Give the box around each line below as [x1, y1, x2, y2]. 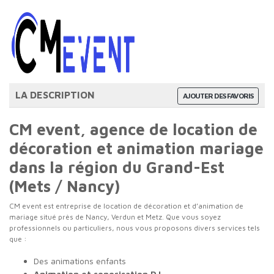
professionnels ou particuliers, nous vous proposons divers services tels [9, 223, 260, 232]
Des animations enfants [34, 256, 126, 266]
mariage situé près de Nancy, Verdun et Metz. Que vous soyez [9, 212, 221, 221]
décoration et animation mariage [9, 139, 264, 157]
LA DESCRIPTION [15, 89, 95, 100]
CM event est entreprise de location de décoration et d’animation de [9, 201, 243, 210]
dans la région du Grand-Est [9, 158, 224, 176]
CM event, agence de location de [9, 120, 257, 138]
